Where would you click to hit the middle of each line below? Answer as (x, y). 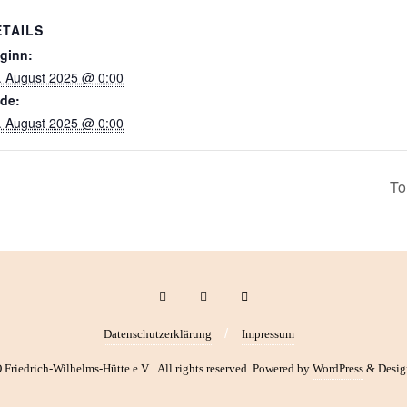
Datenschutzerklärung (158, 334)
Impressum (268, 334)
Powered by (282, 369)
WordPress (338, 369)
